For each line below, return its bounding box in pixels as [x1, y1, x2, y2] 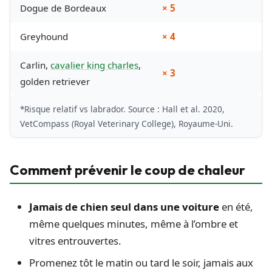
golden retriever [20, 75, 90, 88]
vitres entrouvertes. [29, 233, 121, 248]
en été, [219, 199, 253, 214]
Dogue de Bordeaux [20, 2, 106, 15]
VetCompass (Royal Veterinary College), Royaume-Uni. [20, 118, 233, 129]
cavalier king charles [50, 59, 138, 72]
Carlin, [20, 59, 50, 72]
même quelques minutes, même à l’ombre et [29, 216, 238, 231]
